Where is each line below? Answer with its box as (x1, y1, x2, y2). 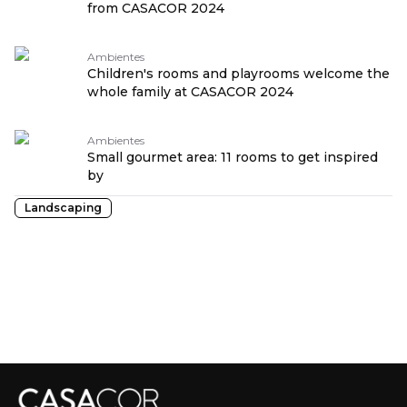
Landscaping (25, 201, 102, 214)
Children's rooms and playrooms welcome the (87, 65, 390, 82)
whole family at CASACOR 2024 (87, 84, 293, 100)
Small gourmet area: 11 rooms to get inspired (87, 149, 378, 165)
